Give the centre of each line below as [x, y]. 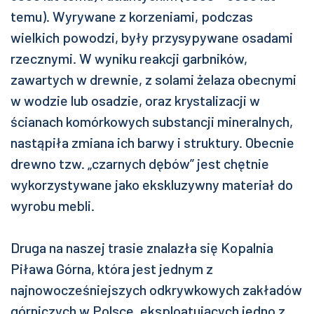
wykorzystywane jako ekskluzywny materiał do [152, 184]
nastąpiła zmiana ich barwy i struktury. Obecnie [152, 142]
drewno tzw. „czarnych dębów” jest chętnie [140, 163]
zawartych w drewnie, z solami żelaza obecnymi [153, 79]
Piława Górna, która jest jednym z [112, 268]
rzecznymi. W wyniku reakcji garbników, [129, 58]
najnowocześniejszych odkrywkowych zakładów [156, 289]
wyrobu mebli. [53, 205]
